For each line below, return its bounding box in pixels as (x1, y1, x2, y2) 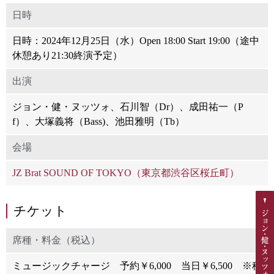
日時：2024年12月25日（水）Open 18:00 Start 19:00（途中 (12, 35, 259, 46)
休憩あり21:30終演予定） (12, 50, 122, 61)
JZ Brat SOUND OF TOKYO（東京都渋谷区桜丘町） (12, 167, 239, 178)
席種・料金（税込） (12, 234, 100, 245)
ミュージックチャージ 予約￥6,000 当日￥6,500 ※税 (12, 260, 262, 271)
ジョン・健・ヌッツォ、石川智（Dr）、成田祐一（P (12, 101, 243, 112)
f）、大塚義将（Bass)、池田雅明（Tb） (12, 116, 185, 127)
